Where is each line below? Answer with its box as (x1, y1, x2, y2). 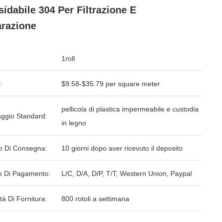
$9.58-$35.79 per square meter (61, 80, 160, 88)
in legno (61, 119, 86, 127)
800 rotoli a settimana (61, 195, 129, 203)
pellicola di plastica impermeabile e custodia (61, 105, 199, 113)
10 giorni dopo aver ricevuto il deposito (61, 144, 183, 152)
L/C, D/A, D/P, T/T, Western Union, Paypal (61, 169, 192, 177)
